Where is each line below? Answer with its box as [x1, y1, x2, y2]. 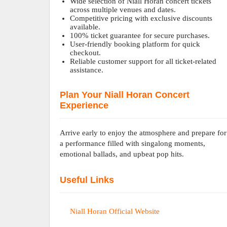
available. [70, 23, 101, 31]
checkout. [70, 49, 101, 57]
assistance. [70, 66, 104, 74]
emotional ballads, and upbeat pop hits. [60, 150, 184, 158]
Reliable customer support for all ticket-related [70, 57, 217, 65]
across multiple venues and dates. [70, 6, 176, 14]
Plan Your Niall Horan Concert [60, 90, 190, 100]
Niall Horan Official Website [70, 207, 160, 215]
